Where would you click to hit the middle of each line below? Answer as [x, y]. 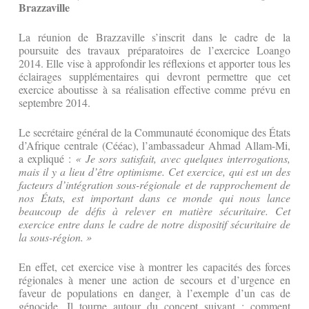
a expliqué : [47, 159]
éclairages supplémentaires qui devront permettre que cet [154, 77]
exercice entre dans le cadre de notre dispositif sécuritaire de [154, 224]
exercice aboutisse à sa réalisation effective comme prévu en [154, 90]
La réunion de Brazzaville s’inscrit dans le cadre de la [154, 37]
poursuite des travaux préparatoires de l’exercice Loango [154, 50]
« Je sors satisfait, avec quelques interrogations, [183, 159]
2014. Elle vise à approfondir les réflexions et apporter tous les [154, 63]
